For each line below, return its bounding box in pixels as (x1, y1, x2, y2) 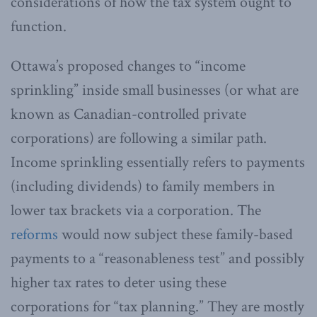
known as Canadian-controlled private (11, 103, 246, 125)
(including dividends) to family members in (11, 175, 275, 197)
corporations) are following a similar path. (11, 127, 267, 149)
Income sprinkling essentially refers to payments (11, 151, 305, 173)
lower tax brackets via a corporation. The (11, 200, 261, 221)
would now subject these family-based (58, 224, 293, 245)
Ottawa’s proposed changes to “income (11, 55, 246, 76)
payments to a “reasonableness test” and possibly (11, 248, 304, 269)
